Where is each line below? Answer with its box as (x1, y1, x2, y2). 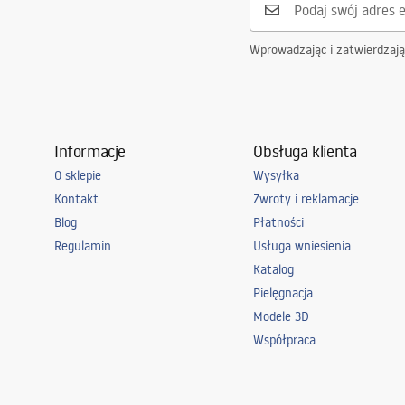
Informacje (54, 140, 126, 162)
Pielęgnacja (253, 285, 314, 301)
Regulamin (54, 238, 111, 254)
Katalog (253, 261, 295, 278)
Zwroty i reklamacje (253, 191, 360, 207)
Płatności (253, 214, 305, 231)
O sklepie (54, 167, 101, 184)
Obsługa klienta (253, 140, 357, 162)
